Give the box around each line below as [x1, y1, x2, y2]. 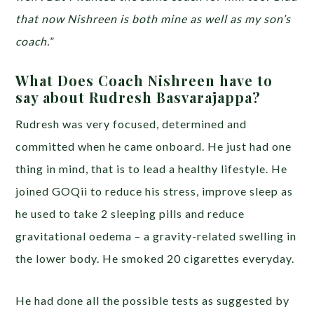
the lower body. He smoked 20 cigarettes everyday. [15, 251, 295, 265]
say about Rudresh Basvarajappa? [15, 87, 261, 107]
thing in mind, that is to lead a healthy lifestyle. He [15, 161, 288, 175]
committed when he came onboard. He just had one [15, 139, 292, 153]
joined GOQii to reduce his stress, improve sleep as [15, 184, 294, 198]
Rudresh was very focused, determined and [15, 116, 247, 130]
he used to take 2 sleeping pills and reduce [15, 206, 245, 220]
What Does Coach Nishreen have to [15, 70, 273, 90]
